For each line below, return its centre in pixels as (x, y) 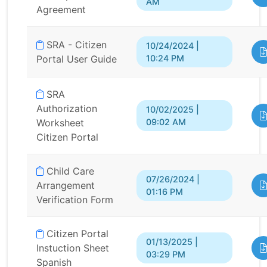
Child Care (69, 171)
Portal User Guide (77, 59)
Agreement (61, 10)
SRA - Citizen (75, 45)
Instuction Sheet (73, 248)
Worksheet (60, 123)
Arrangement (66, 186)
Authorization (67, 109)
